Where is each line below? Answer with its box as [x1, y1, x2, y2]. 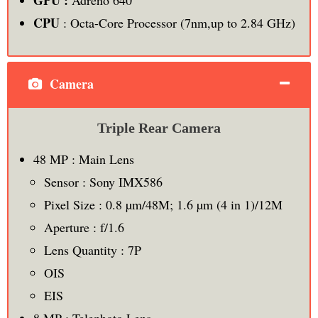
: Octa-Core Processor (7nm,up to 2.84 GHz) [59, 13, 295, 31]
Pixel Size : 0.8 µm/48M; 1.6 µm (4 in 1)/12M [43, 195, 283, 213]
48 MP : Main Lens [33, 150, 134, 168]
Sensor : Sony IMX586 [43, 172, 163, 190]
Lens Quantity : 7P [43, 241, 141, 258]
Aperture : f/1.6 [43, 218, 124, 236]
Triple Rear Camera [97, 119, 221, 136]
